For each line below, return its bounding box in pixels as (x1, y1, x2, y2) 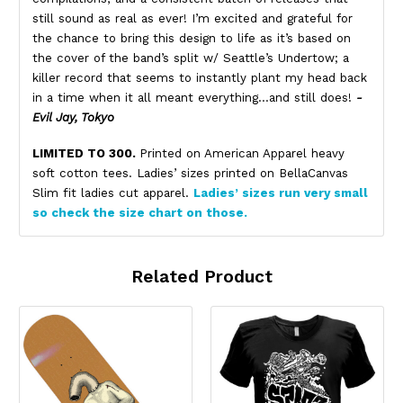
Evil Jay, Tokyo (32, 111, 114, 125)
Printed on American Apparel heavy (139, 147, 345, 161)
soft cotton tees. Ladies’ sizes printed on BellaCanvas (32, 166, 348, 181)
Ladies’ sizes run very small (193, 186, 368, 201)
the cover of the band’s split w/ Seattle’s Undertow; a (32, 51, 349, 66)
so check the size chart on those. (32, 206, 247, 220)
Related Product (130, 265, 273, 287)
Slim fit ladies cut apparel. (32, 186, 193, 201)
